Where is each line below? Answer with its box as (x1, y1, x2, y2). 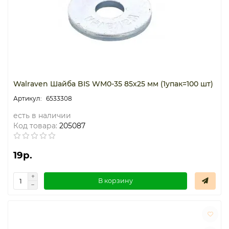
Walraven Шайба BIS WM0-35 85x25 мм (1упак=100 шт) (13, 79, 213, 88)
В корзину (98, 177, 133, 185)
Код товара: (13, 121, 57, 130)
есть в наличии (13, 110, 71, 120)
